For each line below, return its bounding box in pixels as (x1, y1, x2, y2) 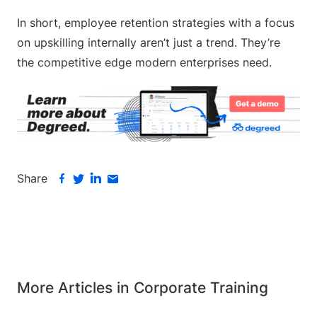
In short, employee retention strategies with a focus (17, 16, 294, 30)
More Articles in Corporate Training (17, 279, 268, 297)
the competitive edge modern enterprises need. (17, 55, 272, 69)
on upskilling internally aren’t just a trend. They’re (17, 35, 280, 50)
